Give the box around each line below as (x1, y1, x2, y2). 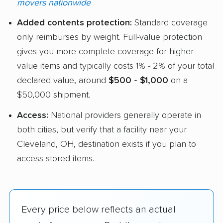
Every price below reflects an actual (21, 204, 176, 215)
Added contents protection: (17, 18, 132, 28)
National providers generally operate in (48, 111, 201, 120)
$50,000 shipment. (17, 91, 90, 100)
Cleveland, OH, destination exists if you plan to (17, 139, 196, 149)
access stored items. (17, 154, 94, 163)
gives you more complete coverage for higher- (17, 47, 196, 57)
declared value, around (17, 76, 109, 86)
